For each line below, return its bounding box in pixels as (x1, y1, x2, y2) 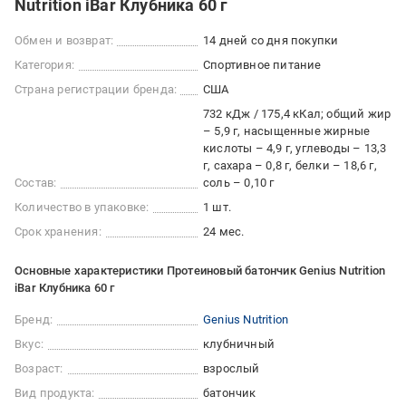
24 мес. (203, 225, 245, 239)
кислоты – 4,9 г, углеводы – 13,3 (203, 141, 387, 156)
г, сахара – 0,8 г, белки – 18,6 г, (203, 159, 377, 173)
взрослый (203, 362, 260, 376)
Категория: (14, 58, 74, 72)
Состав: (14, 176, 57, 190)
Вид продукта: (14, 386, 95, 401)
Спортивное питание (203, 58, 322, 72)
